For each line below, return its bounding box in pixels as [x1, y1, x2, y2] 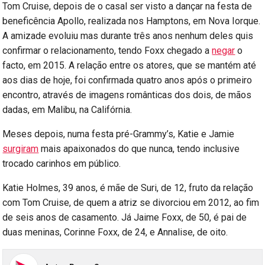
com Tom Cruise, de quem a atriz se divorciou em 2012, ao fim [2, 196, 260, 208]
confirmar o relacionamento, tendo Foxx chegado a [2, 44, 212, 56]
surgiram [2, 143, 39, 154]
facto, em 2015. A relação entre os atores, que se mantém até [2, 59, 257, 71]
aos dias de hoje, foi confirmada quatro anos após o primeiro [2, 74, 253, 86]
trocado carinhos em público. [2, 157, 121, 169]
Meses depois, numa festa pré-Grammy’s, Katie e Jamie [2, 128, 235, 140]
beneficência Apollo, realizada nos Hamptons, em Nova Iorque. [2, 15, 261, 27]
